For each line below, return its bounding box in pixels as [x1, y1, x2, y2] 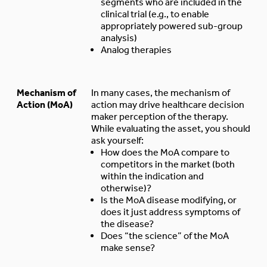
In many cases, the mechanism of [91, 86, 230, 98]
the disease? [101, 218, 154, 229]
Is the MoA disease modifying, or [101, 194, 237, 206]
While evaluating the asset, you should [91, 122, 250, 134]
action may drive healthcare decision [91, 98, 244, 110]
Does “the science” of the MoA [101, 229, 229, 241]
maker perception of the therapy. [91, 110, 228, 122]
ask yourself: [91, 134, 144, 146]
